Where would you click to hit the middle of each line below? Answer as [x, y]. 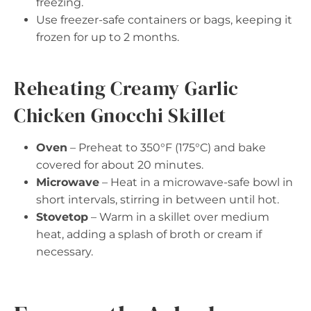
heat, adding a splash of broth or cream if [149, 234]
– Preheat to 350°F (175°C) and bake [167, 147]
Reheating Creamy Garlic [127, 88]
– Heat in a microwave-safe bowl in [196, 182]
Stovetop [62, 217]
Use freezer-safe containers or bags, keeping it [164, 19]
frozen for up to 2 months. [108, 37]
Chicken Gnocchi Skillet [120, 115]
